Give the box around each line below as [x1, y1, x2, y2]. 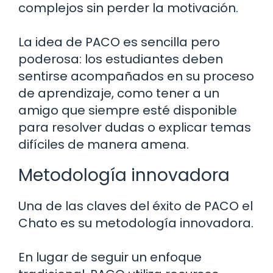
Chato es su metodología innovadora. [18, 214, 253, 232]
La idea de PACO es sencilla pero [18, 33, 220, 51]
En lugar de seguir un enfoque [18, 248, 202, 266]
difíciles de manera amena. [18, 135, 189, 153]
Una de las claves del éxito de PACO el [18, 197, 253, 214]
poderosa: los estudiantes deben [18, 50, 223, 68]
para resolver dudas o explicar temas [18, 118, 251, 136]
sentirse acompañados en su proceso [18, 67, 254, 85]
